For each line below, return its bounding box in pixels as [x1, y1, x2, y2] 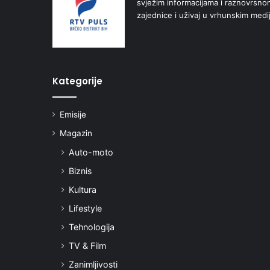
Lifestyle [69, 202, 102, 213]
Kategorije [52, 74, 102, 87]
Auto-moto [69, 146, 113, 157]
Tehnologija [69, 221, 115, 232]
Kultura [69, 184, 96, 195]
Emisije [60, 109, 86, 119]
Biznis [69, 165, 92, 176]
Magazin [60, 128, 92, 138]
